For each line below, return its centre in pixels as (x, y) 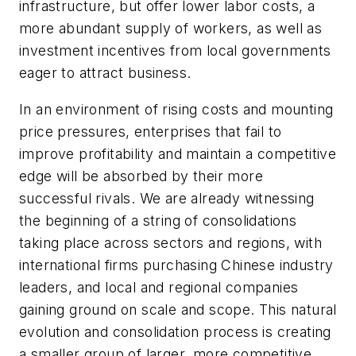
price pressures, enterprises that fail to (151, 131)
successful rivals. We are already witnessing (167, 198)
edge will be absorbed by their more (141, 176)
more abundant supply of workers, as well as (171, 28)
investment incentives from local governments (175, 50)
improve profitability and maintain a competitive (178, 153)
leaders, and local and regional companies (159, 287)
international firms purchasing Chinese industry (176, 265)
